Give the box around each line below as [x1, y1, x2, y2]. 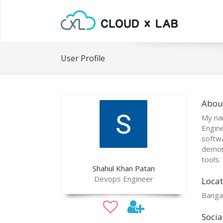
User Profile [61, 53, 105, 64]
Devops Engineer [94, 174, 153, 184]
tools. [201, 154, 221, 165]
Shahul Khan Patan [92, 163, 155, 174]
